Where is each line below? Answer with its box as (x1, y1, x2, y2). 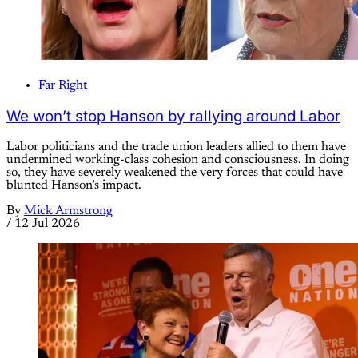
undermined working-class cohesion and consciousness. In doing (6, 153, 349, 166)
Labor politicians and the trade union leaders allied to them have (6, 140, 346, 153)
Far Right (38, 79, 87, 93)
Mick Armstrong (24, 204, 113, 217)
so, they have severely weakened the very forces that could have (6, 165, 343, 179)
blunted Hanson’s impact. (6, 178, 141, 192)
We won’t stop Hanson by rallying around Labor (6, 107, 340, 126)
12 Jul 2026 (14, 217, 80, 230)
